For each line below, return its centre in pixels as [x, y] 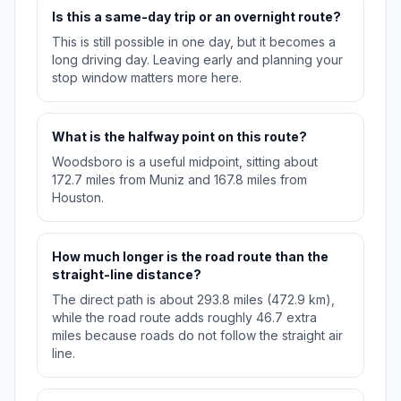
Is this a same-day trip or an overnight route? [196, 17]
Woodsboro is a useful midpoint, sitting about [185, 162]
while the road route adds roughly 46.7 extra [184, 318]
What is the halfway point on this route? [179, 137]
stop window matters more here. [147, 78]
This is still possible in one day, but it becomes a [194, 42]
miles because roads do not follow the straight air [197, 336]
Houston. [78, 198]
